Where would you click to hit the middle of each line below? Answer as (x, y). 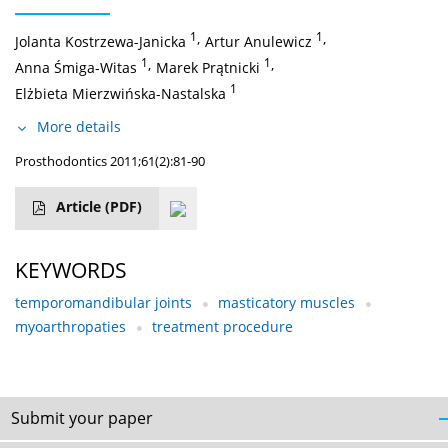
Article (80, 207)
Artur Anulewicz (258, 42)
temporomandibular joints (103, 303)
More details (79, 127)
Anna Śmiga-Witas (76, 68)
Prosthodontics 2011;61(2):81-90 (110, 161)
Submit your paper (82, 418)
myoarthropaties (70, 327)
